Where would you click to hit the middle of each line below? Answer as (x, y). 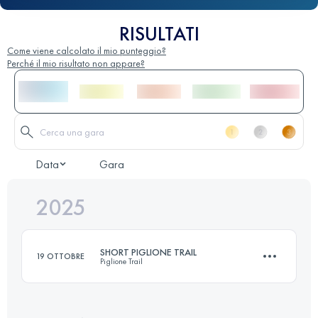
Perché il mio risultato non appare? (76, 64)
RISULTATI (159, 34)
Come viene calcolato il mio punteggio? (87, 51)
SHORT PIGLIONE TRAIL (148, 252)
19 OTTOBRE (60, 257)
